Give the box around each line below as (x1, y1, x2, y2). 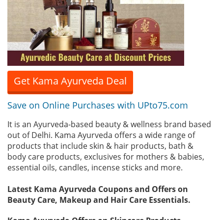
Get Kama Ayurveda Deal (14, 74, 127, 87)
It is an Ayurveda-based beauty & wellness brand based (7, 119, 211, 130)
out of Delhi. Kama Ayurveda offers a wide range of (7, 130, 195, 140)
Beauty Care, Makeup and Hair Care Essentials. (7, 194, 191, 205)
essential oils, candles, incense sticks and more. (7, 162, 183, 173)
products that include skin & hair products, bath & (7, 140, 193, 151)
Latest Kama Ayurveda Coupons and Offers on (7, 184, 188, 194)
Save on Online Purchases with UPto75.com (7, 99, 188, 111)
